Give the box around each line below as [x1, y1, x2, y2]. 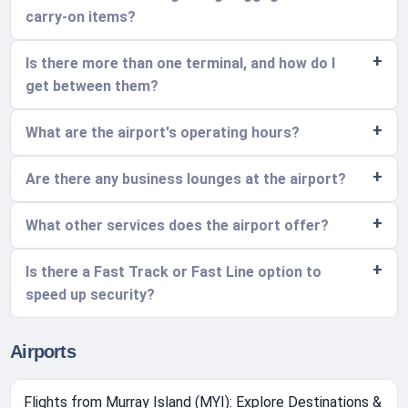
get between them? [25, 77, 159, 96]
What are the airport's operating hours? [25, 124, 301, 142]
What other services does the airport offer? [25, 217, 330, 235]
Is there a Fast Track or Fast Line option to [25, 263, 322, 281]
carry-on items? [25, 8, 137, 26]
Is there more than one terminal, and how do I [25, 55, 336, 73]
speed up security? [25, 286, 156, 304]
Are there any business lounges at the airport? [25, 170, 347, 189]
